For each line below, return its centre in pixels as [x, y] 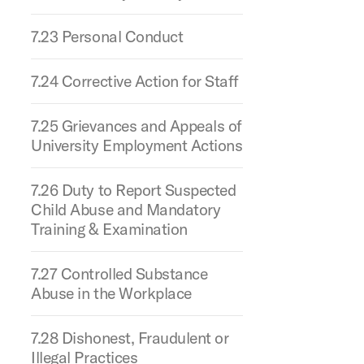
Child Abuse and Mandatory [126, 209]
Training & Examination [109, 229]
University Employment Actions [137, 145]
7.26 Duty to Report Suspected [134, 190]
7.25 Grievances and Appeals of [136, 126]
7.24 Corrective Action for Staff [135, 81]
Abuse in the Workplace [111, 293]
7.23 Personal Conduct [107, 36]
